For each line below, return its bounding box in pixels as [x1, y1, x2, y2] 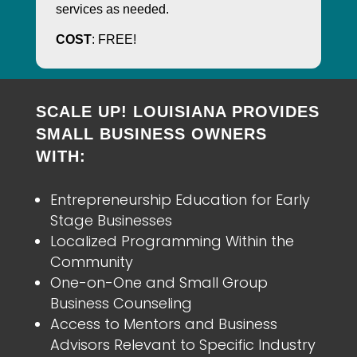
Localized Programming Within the [49, 231, 294, 252]
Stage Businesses [49, 210, 172, 231]
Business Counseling [49, 293, 192, 314]
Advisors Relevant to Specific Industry [49, 335, 316, 355]
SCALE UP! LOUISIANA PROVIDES [35, 103, 320, 121]
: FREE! [91, 33, 136, 47]
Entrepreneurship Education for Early [49, 190, 310, 210]
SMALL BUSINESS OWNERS [35, 125, 267, 143]
